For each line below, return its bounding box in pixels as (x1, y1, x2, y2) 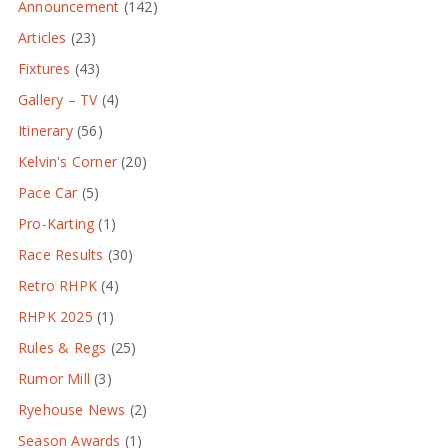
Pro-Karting (17, 213, 95, 233)
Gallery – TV (17, 89, 98, 109)
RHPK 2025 (17, 306, 93, 326)
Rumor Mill (17, 368, 91, 388)
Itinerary (17, 120, 73, 140)
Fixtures (17, 58, 71, 78)
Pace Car (17, 182, 78, 202)
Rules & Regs (17, 337, 107, 357)
